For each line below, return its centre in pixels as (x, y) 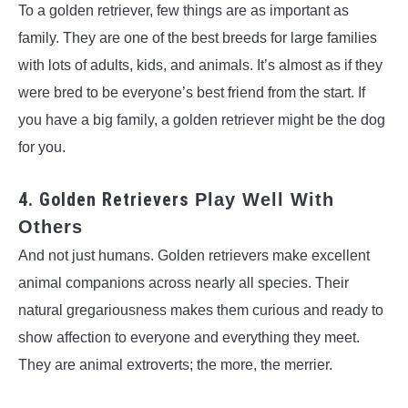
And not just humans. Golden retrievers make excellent (194, 255)
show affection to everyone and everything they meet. (189, 337)
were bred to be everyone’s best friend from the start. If (192, 93)
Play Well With (265, 199)
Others (51, 226)
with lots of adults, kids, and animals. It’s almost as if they (200, 66)
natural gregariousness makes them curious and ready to (201, 310)
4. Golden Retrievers (107, 199)
